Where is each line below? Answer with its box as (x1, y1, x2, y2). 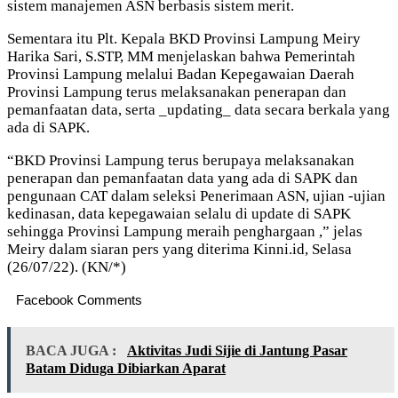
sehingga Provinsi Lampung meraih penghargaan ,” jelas (7, 222, 362, 240)
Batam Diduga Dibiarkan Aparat (26, 360, 226, 376)
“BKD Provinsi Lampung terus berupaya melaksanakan (7, 151, 354, 169)
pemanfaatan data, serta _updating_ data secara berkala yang (7, 100, 390, 118)
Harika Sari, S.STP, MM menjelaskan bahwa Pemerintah (7, 47, 355, 65)
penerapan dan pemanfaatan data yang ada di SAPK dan (7, 169, 358, 187)
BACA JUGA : (26, 342, 120, 358)
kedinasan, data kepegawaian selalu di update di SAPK (7, 204, 351, 222)
